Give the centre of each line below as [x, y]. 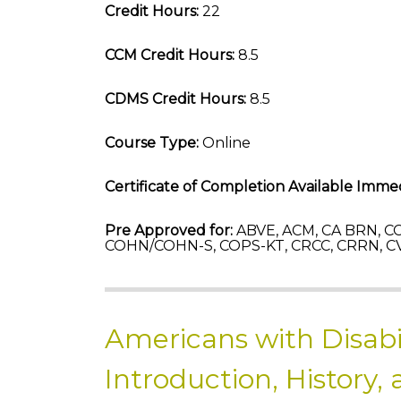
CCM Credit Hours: [170, 55]
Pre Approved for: [169, 230]
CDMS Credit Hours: [175, 99]
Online [225, 143]
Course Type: [152, 143]
